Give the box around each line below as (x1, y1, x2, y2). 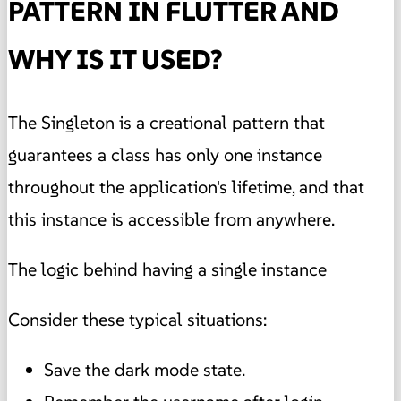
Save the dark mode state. (44, 357, 245, 381)
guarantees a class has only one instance (8, 142, 322, 166)
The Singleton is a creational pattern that (8, 110, 325, 134)
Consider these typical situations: (8, 307, 267, 331)
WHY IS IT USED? (8, 42, 223, 76)
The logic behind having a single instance (8, 257, 327, 281)
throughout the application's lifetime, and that (8, 175, 364, 199)
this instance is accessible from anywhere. (8, 207, 335, 231)
